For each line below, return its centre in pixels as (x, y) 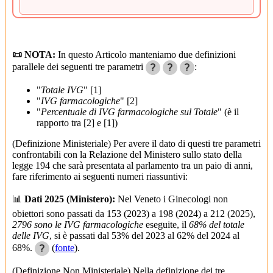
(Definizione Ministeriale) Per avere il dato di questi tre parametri (136, 143)
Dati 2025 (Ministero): (70, 199)
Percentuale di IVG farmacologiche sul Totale (129, 112)
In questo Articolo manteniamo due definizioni (146, 54)
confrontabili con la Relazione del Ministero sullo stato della (127, 154)
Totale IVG (62, 90)
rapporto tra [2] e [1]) (77, 122)
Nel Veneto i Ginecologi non (172, 199)
